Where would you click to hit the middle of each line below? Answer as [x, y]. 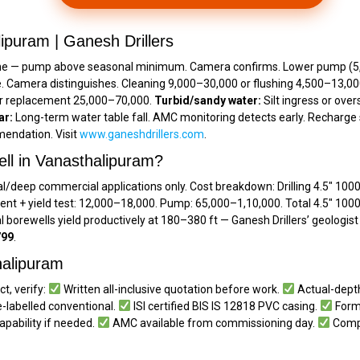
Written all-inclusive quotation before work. [171, 289]
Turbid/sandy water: [208, 100]
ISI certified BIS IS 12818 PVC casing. [225, 306]
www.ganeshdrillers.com [142, 134]
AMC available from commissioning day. [213, 323]
